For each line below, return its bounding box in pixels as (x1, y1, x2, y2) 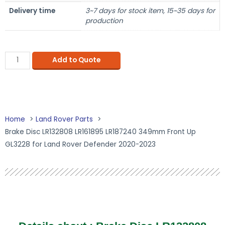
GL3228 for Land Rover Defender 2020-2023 (5, 140, 156, 150)
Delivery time (9, 6, 55, 16)
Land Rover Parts (36, 115, 93, 125)
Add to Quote (52, 55, 100, 65)
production (85, 16, 123, 26)
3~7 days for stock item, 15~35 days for (85, 6, 215, 16)
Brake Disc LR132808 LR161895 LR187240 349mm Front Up (5, 127, 196, 137)
